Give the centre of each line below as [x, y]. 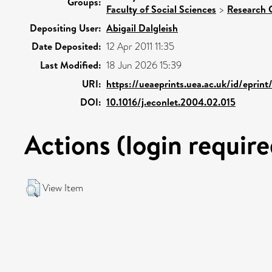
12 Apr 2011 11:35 [140, 46]
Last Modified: [71, 65]
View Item [63, 188]
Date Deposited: [66, 46]
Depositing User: [66, 28]
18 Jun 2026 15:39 [144, 65]
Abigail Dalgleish [142, 28]
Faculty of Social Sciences [161, 9]
